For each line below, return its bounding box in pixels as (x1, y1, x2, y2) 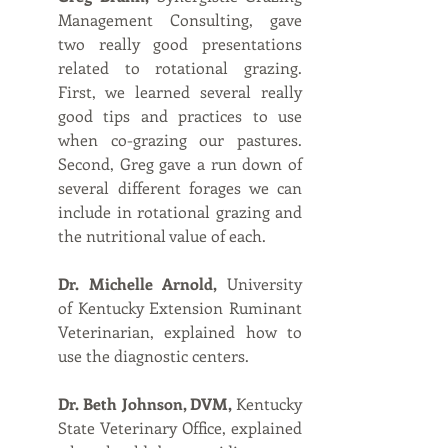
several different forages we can (58, 177, 302, 199)
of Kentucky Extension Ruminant (58, 297, 302, 319)
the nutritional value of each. (58, 225, 270, 247)
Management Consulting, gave (58, 9, 302, 31)
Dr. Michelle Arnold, (58, 273, 218, 295)
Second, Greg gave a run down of (58, 153, 302, 175)
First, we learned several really (58, 81, 302, 103)
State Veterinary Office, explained (58, 417, 302, 439)
